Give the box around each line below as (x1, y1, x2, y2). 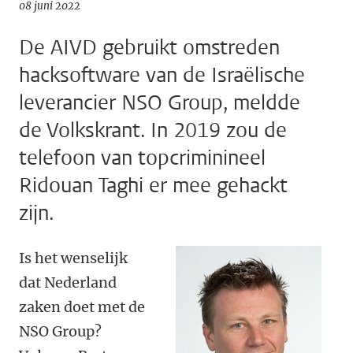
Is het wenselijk (19, 249, 128, 267)
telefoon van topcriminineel (19, 144, 266, 172)
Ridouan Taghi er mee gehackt (19, 172, 288, 199)
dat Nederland (19, 273, 117, 292)
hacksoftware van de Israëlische (19, 61, 305, 89)
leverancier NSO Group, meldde (19, 89, 300, 117)
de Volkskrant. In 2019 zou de (19, 117, 287, 144)
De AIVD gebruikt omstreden (19, 34, 280, 61)
